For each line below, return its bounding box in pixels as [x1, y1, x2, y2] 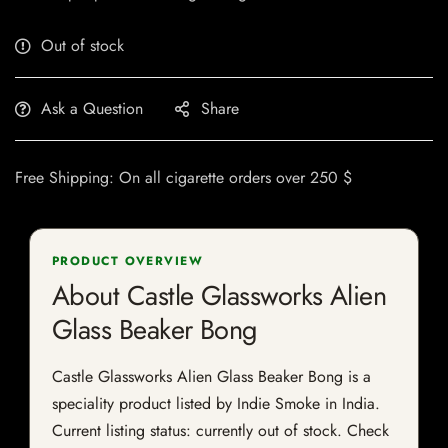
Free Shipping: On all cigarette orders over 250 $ [15, 166, 352, 190]
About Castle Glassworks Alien [52, 276, 387, 316]
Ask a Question [41, 97, 143, 121]
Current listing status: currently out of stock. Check [52, 419, 389, 443]
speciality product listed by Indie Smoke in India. [52, 392, 380, 416]
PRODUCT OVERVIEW [52, 252, 204, 271]
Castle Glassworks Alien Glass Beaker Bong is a [52, 365, 371, 389]
